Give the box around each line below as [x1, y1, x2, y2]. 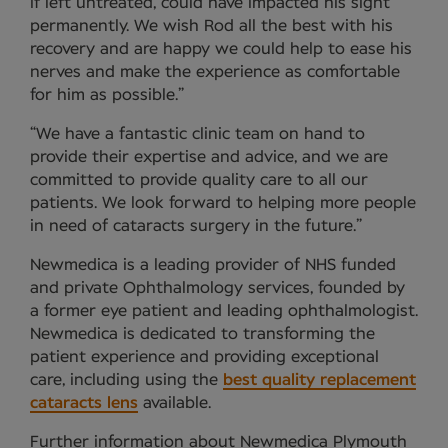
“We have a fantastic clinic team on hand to [30, 126, 365, 143]
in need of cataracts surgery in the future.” [30, 218, 362, 235]
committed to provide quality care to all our [30, 172, 368, 189]
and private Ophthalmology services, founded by [30, 280, 405, 297]
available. [138, 395, 211, 412]
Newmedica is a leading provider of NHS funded [30, 257, 396, 274]
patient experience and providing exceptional [30, 349, 379, 366]
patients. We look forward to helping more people [30, 195, 416, 212]
